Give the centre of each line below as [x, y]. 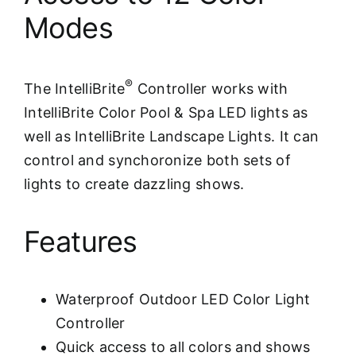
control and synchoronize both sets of [157, 160]
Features [81, 241]
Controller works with [211, 88]
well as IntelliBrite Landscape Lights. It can [172, 136]
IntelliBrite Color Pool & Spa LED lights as [166, 112]
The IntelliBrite [75, 88]
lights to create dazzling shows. [134, 184]
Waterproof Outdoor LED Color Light [183, 299]
